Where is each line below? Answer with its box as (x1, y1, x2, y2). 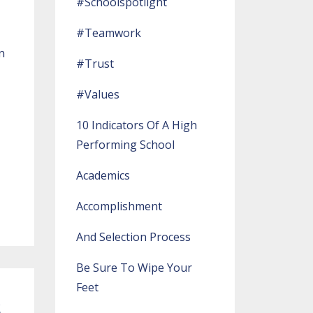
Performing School (75, 137, 175, 152)
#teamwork (75, 25, 141, 41)
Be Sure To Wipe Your (75, 260, 192, 275)
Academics (75, 168, 130, 183)
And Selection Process (75, 229, 191, 245)
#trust (75, 56, 114, 71)
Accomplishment (75, 198, 162, 214)
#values (75, 87, 119, 102)
